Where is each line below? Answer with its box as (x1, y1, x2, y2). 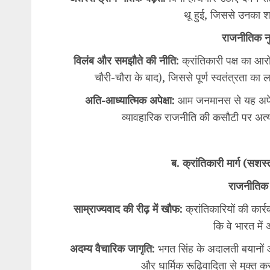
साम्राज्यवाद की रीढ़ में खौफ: (73, 201, 183, 216)
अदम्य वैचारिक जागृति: (70, 241, 155, 256)
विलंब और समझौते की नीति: (73, 53, 179, 68)
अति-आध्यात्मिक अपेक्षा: (84, 93, 175, 108)
